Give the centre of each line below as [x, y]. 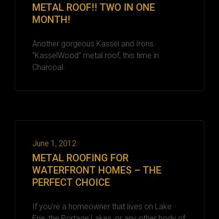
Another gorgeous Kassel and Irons [93, 44]
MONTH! [51, 19]
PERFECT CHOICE [71, 182]
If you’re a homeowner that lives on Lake [102, 206]
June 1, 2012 [54, 143]
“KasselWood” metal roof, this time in [96, 55]
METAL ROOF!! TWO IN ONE [94, 7]
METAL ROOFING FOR [80, 158]
